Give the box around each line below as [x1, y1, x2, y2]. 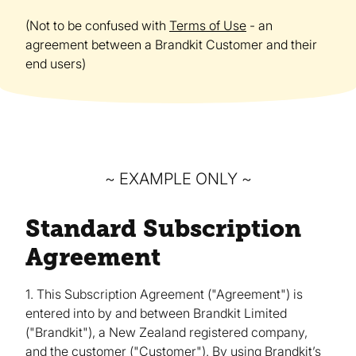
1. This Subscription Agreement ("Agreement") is [25, 286, 303, 303]
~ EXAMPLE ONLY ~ [104, 169, 252, 189]
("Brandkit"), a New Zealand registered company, [25, 324, 308, 341]
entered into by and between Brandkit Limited [25, 305, 287, 322]
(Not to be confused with [25, 17, 169, 33]
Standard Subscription [25, 215, 301, 243]
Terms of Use [169, 17, 246, 33]
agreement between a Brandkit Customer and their [25, 37, 317, 52]
